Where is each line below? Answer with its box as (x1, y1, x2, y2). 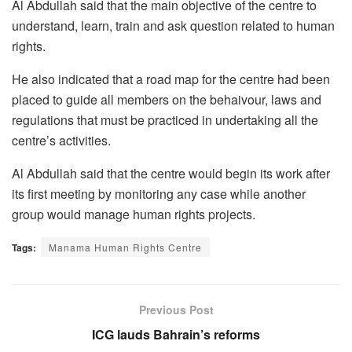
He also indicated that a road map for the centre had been (12, 69, 330, 88)
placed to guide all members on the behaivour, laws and (12, 90, 321, 108)
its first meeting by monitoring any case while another (12, 184, 306, 203)
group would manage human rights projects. (12, 204, 255, 223)
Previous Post (138, 301, 214, 317)
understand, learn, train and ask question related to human (12, 16, 335, 35)
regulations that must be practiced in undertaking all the (12, 110, 318, 129)
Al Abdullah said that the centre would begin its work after (12, 163, 330, 182)
